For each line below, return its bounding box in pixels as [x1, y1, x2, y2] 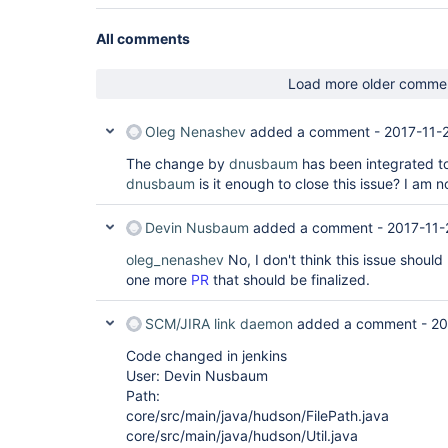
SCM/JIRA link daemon [145, 315, 293, 332]
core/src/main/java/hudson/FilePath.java [126, 407, 389, 424]
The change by [126, 155, 229, 172]
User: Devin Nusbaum [126, 367, 268, 384]
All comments [96, 30, 190, 47]
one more [126, 271, 191, 288]
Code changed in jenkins [126, 347, 287, 364]
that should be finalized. [209, 271, 370, 288]
